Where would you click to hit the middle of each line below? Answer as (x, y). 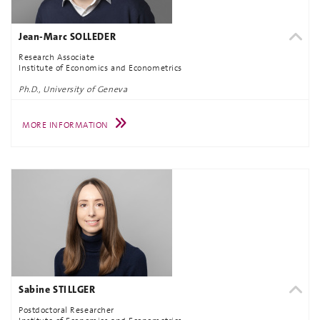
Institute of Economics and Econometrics (100, 67)
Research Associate (57, 57)
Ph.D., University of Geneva (73, 89)
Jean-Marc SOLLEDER (67, 36)
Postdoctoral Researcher (66, 310)
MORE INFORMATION (65, 125)
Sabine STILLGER (57, 289)
